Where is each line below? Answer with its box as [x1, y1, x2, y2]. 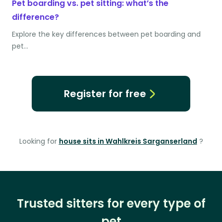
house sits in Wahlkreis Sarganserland [58, 136, 197, 147]
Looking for [19, 136, 59, 147]
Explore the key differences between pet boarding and [12, 29, 201, 40]
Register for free [63, 87, 146, 101]
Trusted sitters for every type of [16, 195, 206, 212]
